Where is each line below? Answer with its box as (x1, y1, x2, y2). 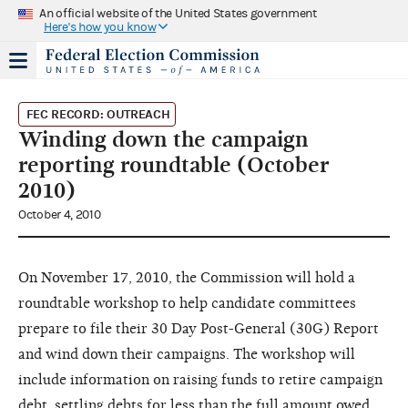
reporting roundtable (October (18, 151, 330, 178)
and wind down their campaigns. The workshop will (18, 345, 355, 362)
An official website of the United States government (39, 5, 317, 21)
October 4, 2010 (18, 207, 101, 222)
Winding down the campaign (18, 126, 309, 152)
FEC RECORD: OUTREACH (25, 106, 170, 122)
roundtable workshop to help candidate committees (18, 294, 356, 311)
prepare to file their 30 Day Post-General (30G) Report (18, 320, 379, 337)
